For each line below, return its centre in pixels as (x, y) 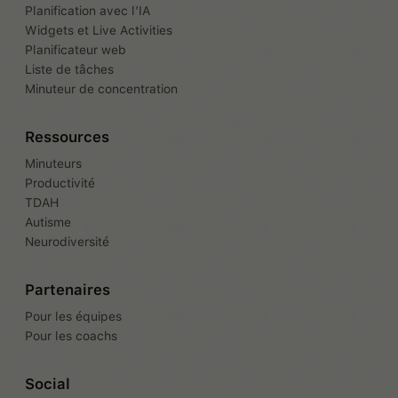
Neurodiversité (67, 242)
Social (48, 384)
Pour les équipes (73, 316)
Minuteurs (53, 163)
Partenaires (68, 290)
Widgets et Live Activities (99, 30)
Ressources (67, 137)
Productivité (60, 183)
